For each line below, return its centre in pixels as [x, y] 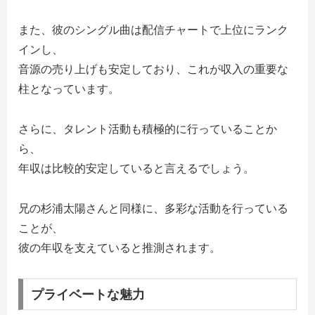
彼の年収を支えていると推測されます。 [120, 247]
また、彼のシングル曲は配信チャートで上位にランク [153, 30]
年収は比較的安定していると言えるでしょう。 [136, 169]
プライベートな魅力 [88, 294]
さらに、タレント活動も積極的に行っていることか [148, 129]
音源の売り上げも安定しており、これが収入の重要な [153, 70]
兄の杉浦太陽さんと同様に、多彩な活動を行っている [153, 208]
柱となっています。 [69, 89]
